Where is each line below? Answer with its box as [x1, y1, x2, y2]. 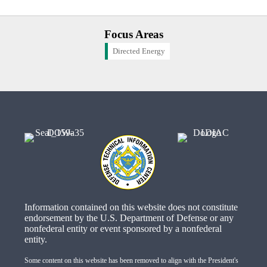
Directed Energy [112, 46, 165, 55]
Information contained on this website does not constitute [24, 202, 238, 213]
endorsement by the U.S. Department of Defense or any [24, 213, 234, 223]
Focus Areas [104, 27, 163, 41]
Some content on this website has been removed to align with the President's [24, 256, 238, 265]
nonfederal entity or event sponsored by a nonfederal [24, 223, 222, 234]
